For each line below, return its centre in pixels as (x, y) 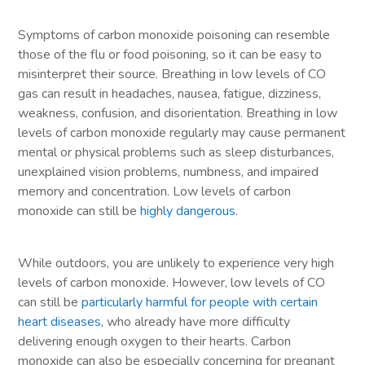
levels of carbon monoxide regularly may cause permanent (182, 133)
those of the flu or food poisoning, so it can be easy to (170, 55)
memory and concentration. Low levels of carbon (155, 192)
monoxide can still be (79, 211)
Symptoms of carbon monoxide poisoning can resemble (174, 35)
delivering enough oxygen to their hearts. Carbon (155, 342)
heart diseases (60, 322)
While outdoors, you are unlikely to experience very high (176, 264)
